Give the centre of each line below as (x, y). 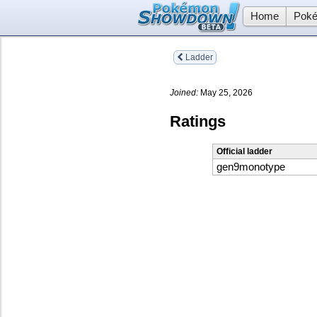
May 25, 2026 (225, 92)
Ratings (198, 121)
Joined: (184, 92)
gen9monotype (251, 167)
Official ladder (244, 152)
